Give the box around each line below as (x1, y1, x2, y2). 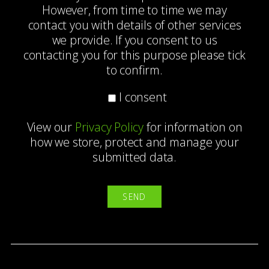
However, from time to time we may (42, 2, 227, 18)
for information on (144, 118, 243, 135)
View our (26, 118, 75, 135)
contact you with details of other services (28, 17, 241, 33)
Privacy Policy (74, 118, 144, 135)
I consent (119, 89, 167, 106)
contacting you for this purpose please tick (23, 47, 246, 63)
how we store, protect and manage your (30, 133, 239, 150)
